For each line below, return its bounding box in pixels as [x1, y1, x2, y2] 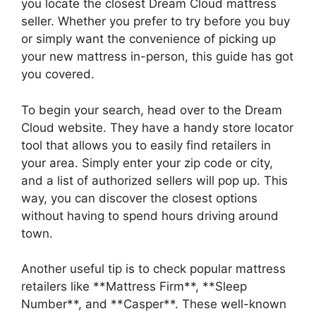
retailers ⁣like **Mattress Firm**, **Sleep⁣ [21, 279, 247, 293]
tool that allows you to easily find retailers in [21, 138, 271, 152]
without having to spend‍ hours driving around [21, 208, 279, 223]
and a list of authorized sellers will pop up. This [21, 173, 288, 188]
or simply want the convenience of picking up [21, 32, 276, 46]
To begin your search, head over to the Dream [21, 102, 282, 117]
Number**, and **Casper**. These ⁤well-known [21, 297, 286, 311]
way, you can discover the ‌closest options [21, 190, 257, 205]
